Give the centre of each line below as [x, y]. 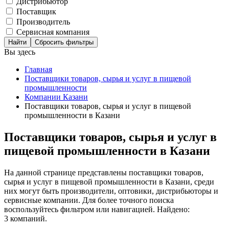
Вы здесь [20, 52]
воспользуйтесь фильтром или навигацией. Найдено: [97, 209]
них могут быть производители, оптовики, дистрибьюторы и [111, 191]
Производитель [43, 22]
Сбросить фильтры [64, 42]
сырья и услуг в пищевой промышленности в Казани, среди [109, 181]
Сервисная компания [53, 32]
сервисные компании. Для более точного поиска [89, 200]
